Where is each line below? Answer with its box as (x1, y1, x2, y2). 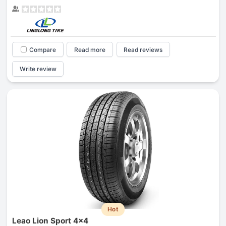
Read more (74, 45, 106, 53)
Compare (29, 45, 56, 53)
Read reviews (124, 45, 163, 53)
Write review (19, 65, 56, 73)
